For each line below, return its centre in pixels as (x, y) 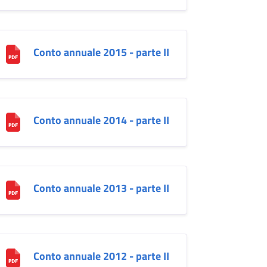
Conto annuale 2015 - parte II (101, 52)
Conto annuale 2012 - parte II (101, 256)
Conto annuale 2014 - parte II (101, 120)
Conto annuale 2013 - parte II (101, 188)
